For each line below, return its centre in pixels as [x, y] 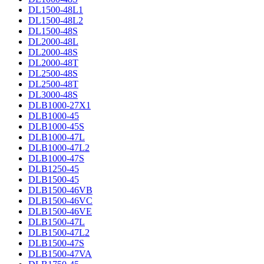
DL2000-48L [53, 42]
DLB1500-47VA [60, 254]
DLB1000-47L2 [59, 148]
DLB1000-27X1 [60, 105]
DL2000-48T [53, 63]
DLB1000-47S [56, 158]
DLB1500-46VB [60, 190]
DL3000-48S [53, 95]
